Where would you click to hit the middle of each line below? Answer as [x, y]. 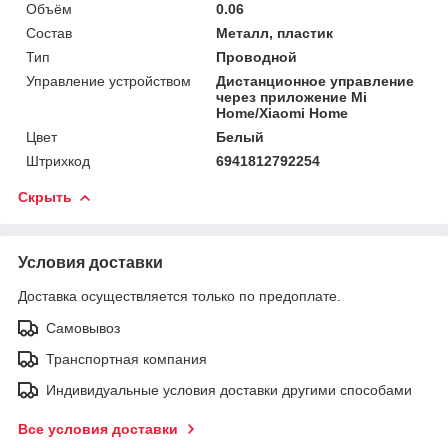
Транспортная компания [126, 358]
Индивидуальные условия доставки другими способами [229, 389]
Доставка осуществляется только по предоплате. [179, 295]
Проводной [257, 56]
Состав [49, 32]
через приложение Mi [292, 96]
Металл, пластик [275, 32]
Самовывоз [83, 327]
